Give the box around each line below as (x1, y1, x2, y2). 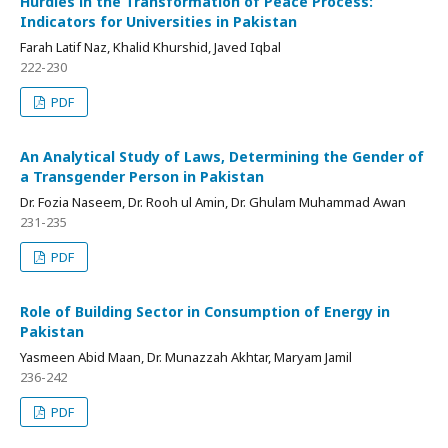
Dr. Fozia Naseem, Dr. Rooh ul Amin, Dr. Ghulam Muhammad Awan (20, 192, 406, 211)
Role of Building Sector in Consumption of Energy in (20, 301, 390, 321)
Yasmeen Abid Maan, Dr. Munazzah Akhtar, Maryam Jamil (20, 347, 352, 366)
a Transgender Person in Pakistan (20, 166, 264, 186)
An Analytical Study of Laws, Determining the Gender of (20, 146, 424, 166)
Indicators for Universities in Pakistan (20, 11, 297, 31)
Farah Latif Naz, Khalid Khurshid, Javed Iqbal (20, 37, 281, 56)
